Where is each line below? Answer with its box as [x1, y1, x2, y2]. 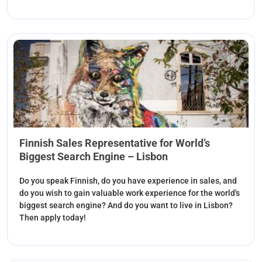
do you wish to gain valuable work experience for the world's [19, 188, 240, 198]
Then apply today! [19, 212, 86, 222]
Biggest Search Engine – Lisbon [19, 150, 168, 163]
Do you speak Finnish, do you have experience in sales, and [19, 175, 237, 185]
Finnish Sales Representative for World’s [19, 136, 210, 149]
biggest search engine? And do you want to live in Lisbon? [19, 200, 233, 210]
